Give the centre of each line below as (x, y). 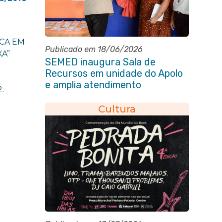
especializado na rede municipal (115, 96)
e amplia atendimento (93, 85)
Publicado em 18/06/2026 (94, 49)
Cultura (117, 109)
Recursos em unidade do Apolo (114, 73)
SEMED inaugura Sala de (100, 62)
